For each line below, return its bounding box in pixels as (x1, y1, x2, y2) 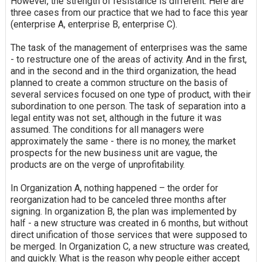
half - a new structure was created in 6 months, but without (10, 218, 248, 229)
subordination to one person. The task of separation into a (10, 101, 246, 112)
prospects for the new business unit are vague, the (10, 147, 218, 159)
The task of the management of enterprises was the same (10, 42, 247, 54)
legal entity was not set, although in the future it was (10, 112, 222, 124)
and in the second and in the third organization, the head (10, 65, 236, 77)
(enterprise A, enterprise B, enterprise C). (10, 19, 177, 30)
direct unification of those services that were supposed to (10, 229, 247, 241)
